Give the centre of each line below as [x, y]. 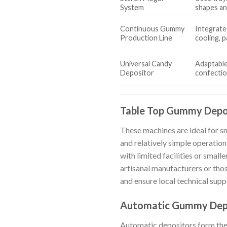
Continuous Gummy [152, 28]
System [132, 7]
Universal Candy [146, 63]
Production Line [146, 37]
